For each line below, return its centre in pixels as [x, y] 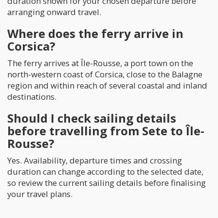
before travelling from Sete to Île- [106, 130]
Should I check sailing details [92, 118]
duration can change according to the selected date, [105, 171]
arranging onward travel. [54, 12]
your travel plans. [40, 194]
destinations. [32, 96]
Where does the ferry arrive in [95, 33]
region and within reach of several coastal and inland [107, 85]
